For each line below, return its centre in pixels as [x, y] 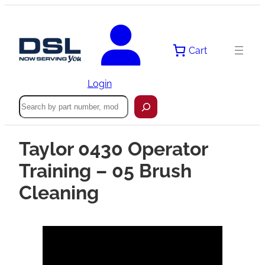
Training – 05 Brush [105, 171]
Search [34, 101]
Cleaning [59, 193]
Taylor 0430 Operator [113, 149]
